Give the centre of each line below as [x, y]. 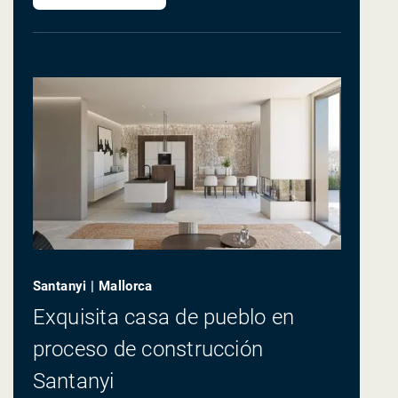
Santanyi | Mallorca [92, 287]
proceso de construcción [148, 349]
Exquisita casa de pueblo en [163, 317]
